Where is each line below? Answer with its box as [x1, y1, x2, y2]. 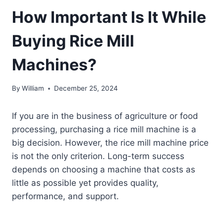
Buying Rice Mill [12, 31, 134, 51]
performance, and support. [12, 191, 119, 202]
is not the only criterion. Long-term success [12, 151, 184, 162]
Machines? [12, 55, 97, 74]
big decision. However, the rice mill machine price [12, 138, 209, 148]
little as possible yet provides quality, [12, 178, 159, 188]
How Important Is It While [12, 7, 206, 27]
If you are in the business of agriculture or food [12, 111, 198, 121]
